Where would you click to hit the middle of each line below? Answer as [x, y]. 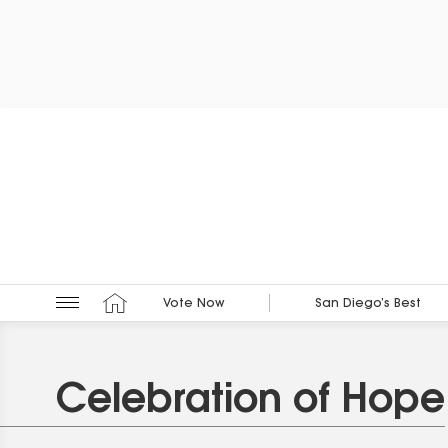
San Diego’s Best [367, 304]
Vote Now [193, 304]
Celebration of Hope [250, 401]
